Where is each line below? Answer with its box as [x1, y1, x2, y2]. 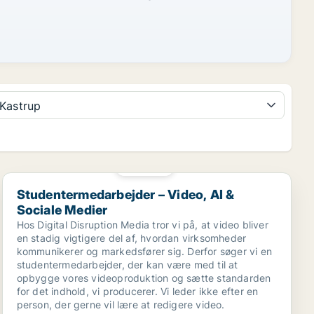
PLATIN [135, 163, 163, 170]
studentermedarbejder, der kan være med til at [16, 259, 238, 271]
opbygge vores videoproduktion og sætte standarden [16, 272, 271, 284]
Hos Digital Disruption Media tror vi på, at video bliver [16, 219, 268, 231]
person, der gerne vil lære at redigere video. [16, 299, 225, 310]
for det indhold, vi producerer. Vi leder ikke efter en [16, 285, 259, 297]
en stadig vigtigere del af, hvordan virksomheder [16, 232, 247, 244]
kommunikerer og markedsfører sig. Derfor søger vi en [16, 245, 273, 257]
